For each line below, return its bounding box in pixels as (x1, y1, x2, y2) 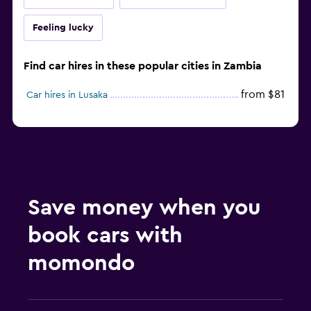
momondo (28, 252, 135, 275)
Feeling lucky (33, 23, 94, 33)
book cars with (28, 224, 183, 247)
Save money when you (28, 196, 261, 219)
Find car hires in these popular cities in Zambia (24, 60, 262, 72)
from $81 (241, 89, 285, 101)
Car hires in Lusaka (26, 90, 108, 101)
